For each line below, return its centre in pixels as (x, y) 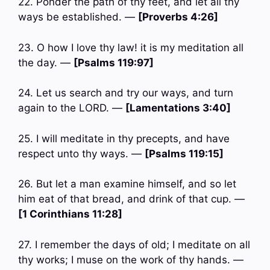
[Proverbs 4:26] (178, 17)
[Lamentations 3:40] (178, 108)
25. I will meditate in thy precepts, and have (124, 138)
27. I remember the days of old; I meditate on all (134, 244)
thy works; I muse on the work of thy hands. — (131, 259)
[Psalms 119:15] (184, 153)
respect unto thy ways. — (81, 153)
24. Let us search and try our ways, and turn (126, 93)
